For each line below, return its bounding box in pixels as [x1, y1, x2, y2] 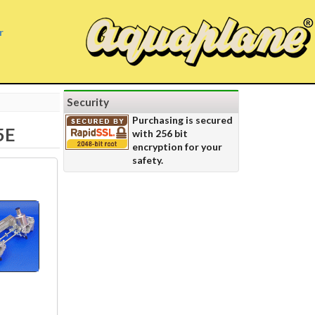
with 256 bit [132, 127, 188, 139]
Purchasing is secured [132, 114, 233, 126]
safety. [132, 154, 163, 166]
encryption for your [132, 141, 222, 153]
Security [67, 96, 109, 108]
